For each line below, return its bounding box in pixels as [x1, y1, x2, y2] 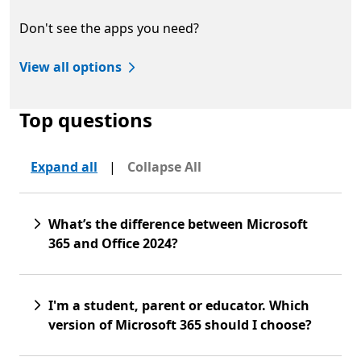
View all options [19, 57, 122, 76]
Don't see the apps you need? [19, 19, 199, 37]
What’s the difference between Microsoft [48, 214, 308, 233]
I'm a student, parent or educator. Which [48, 296, 309, 314]
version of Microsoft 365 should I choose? [48, 315, 312, 334]
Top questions [19, 106, 152, 133]
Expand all [31, 157, 98, 176]
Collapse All [127, 157, 201, 176]
